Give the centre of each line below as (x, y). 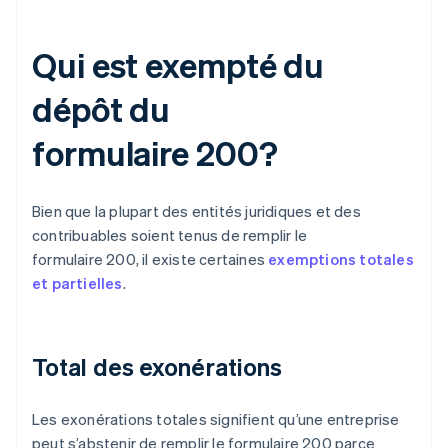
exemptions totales (341, 258)
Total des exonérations (157, 366)
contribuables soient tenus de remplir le (169, 234)
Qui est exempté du (178, 64)
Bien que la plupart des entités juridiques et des (196, 210)
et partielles (77, 282)
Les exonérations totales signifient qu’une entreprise (216, 418)
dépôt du (101, 108)
